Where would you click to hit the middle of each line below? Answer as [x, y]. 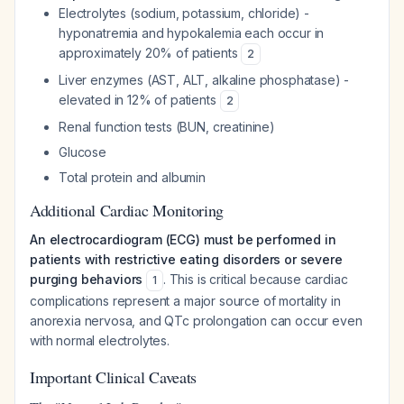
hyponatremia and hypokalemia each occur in [192, 33]
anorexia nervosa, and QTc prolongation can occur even [196, 321]
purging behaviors [87, 279]
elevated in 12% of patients [139, 100]
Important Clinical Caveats [114, 377]
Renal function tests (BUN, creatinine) [167, 127]
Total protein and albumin [132, 177]
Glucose [83, 152]
